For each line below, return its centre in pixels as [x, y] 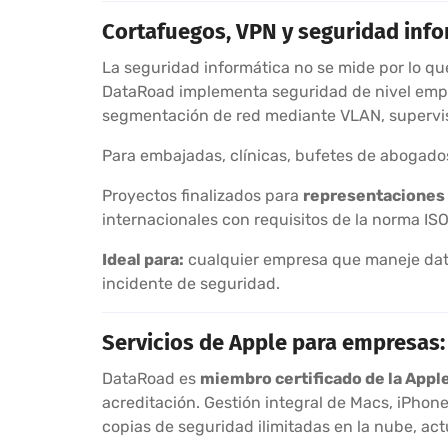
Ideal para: [143, 259]
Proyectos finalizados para [202, 195]
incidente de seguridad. [191, 283]
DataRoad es [151, 378]
